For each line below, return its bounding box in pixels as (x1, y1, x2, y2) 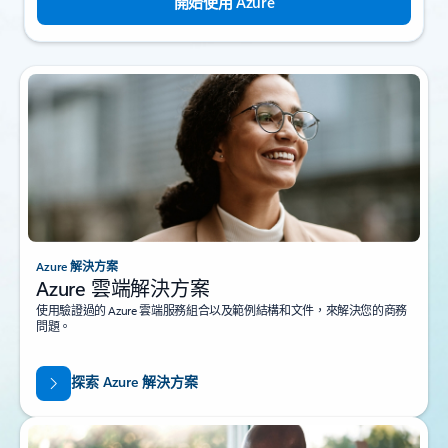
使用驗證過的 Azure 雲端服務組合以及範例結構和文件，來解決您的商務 (36, 301, 408, 318)
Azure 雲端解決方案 (36, 273, 210, 301)
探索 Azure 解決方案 (70, 372, 198, 392)
